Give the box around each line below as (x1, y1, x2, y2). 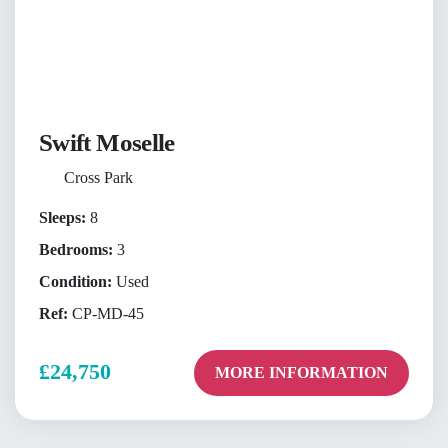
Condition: (39, 273, 112, 291)
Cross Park (63, 169, 133, 187)
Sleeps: (39, 209, 86, 227)
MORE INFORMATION (214, 363, 388, 381)
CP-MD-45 (68, 305, 144, 323)
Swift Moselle (39, 129, 175, 157)
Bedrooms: (39, 241, 113, 259)
